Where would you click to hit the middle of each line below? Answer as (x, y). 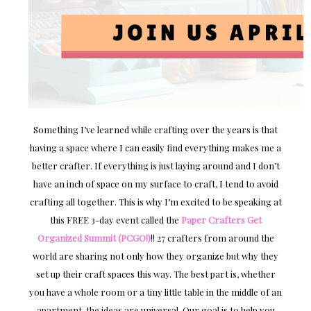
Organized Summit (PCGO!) (94, 238)
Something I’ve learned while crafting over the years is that (155, 130)
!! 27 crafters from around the (212, 238)
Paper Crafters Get (221, 220)
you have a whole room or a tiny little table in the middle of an (155, 292)
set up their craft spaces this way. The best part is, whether (155, 274)
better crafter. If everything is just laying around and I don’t (155, 166)
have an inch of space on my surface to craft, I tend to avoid (155, 184)
